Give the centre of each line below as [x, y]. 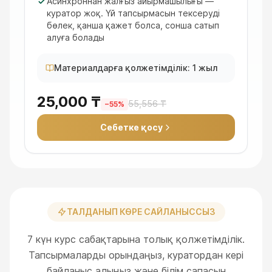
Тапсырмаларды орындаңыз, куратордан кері [136, 255]
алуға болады [76, 37]
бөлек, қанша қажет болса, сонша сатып [133, 25]
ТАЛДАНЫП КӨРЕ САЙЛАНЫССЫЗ [141, 212]
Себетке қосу [131, 127]
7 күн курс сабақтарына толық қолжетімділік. [136, 239]
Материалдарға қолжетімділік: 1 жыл [136, 68]
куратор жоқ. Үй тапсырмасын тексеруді [133, 13]
